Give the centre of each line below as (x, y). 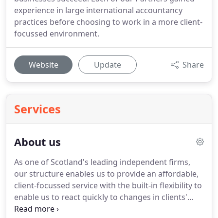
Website (43, 65)
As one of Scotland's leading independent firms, (102, 162)
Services (37, 109)
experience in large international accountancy (98, 10)
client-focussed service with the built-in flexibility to (108, 185)
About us (37, 142)
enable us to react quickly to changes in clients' (101, 197)
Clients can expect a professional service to (118, 209)
